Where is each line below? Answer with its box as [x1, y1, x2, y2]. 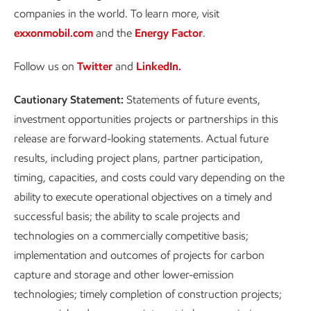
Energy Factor [135, 26, 203, 40]
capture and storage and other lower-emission [14, 268, 234, 281]
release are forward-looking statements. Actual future [14, 132, 269, 145]
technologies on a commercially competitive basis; [14, 229, 249, 242]
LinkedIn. [136, 60, 181, 73]
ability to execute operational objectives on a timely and [14, 190, 272, 203]
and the [93, 26, 135, 40]
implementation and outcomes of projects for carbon [14, 249, 264, 262]
